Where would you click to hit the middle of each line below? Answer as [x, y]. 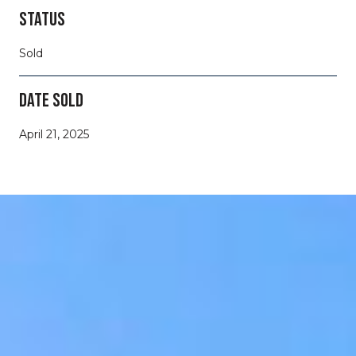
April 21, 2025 [54, 134]
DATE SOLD [51, 100]
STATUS [42, 19]
